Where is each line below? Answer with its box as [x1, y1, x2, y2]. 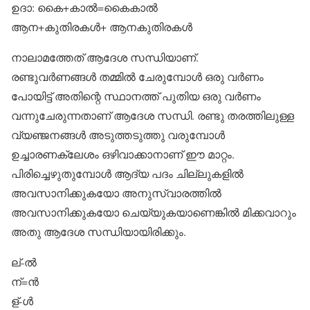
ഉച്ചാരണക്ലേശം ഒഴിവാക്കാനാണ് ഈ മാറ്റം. [11, 147, 235, 161]
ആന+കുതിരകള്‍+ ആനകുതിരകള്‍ [11, 19, 192, 34]
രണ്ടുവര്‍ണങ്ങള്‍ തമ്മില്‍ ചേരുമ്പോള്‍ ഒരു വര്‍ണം [11, 69, 264, 84]
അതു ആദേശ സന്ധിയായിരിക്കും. [11, 224, 186, 239]
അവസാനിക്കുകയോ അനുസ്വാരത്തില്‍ [11, 185, 221, 200]
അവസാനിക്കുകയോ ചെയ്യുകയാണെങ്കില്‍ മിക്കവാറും [11, 205, 296, 219]
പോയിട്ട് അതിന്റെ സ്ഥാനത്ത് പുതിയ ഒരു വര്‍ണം [11, 89, 261, 103]
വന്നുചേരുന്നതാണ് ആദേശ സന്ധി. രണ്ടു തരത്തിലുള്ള [11, 108, 294, 122]
